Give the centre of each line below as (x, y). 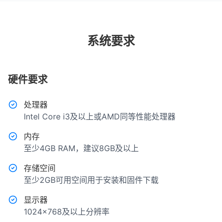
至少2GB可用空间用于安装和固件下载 (91, 180)
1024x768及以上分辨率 (67, 212)
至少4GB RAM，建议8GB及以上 (81, 148)
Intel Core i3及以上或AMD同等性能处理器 (100, 117)
